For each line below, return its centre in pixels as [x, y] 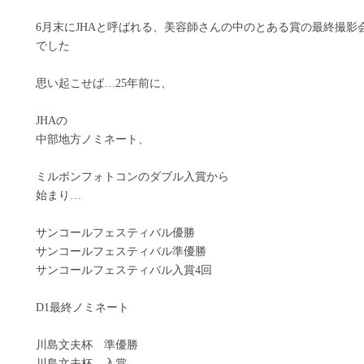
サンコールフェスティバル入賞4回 [124, 270]
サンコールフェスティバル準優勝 [121, 251]
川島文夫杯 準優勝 [87, 345]
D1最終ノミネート [82, 308]
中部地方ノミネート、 [93, 139]
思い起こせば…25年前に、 [110, 83]
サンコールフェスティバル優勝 [115, 233]
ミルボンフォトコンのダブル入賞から [132, 177]
